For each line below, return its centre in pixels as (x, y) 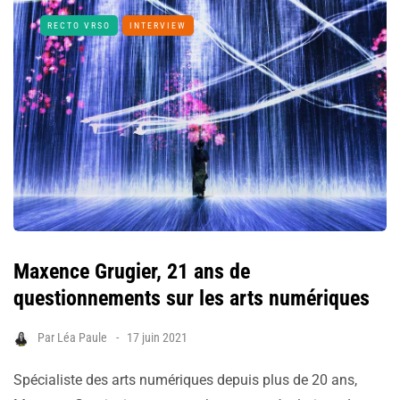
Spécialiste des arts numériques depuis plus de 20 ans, (185, 380)
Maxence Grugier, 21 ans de (132, 272)
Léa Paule (82, 338)
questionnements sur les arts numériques (192, 299)
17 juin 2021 (157, 338)
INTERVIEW (158, 26)
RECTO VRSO (79, 26)
